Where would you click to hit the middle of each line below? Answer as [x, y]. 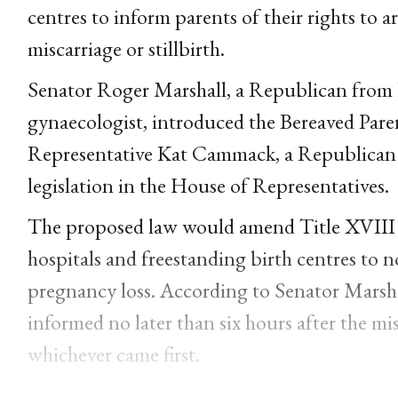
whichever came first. [113, 354]
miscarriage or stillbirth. [126, 48]
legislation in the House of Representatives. [208, 185]
